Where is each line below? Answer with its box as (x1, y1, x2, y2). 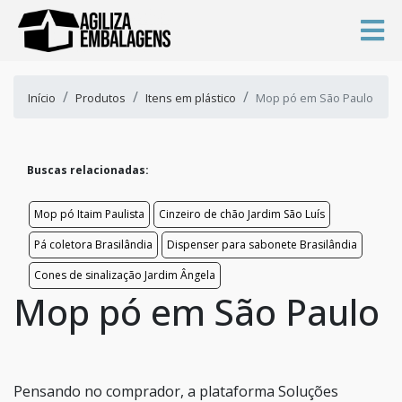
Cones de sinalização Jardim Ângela (34, 267, 215, 283)
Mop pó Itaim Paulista (34, 205, 144, 222)
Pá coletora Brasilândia (34, 236, 153, 252)
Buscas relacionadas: (27, 162, 149, 178)
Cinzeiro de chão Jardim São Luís (159, 205, 325, 222)
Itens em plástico (145, 89, 236, 106)
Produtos (75, 89, 126, 106)
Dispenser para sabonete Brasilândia (167, 236, 357, 252)
